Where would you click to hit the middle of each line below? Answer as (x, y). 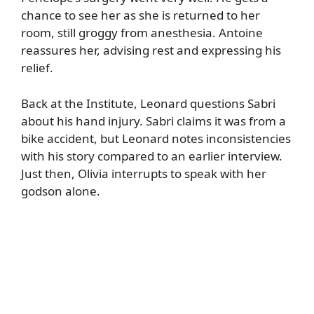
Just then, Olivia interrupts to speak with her (144, 173)
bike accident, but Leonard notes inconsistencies (156, 138)
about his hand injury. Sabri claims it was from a (153, 121)
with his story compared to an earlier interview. (152, 156)
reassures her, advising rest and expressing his (151, 50)
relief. (37, 68)
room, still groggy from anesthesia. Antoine (142, 33)
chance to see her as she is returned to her (141, 15)
